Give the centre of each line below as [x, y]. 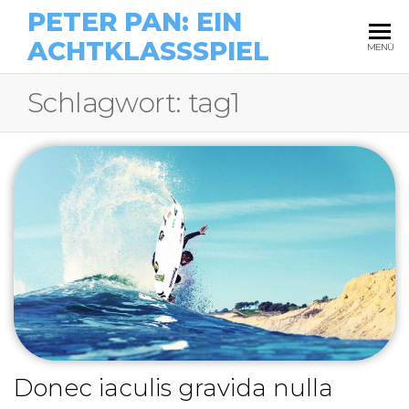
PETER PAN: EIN [135, 22]
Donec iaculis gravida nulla [173, 388]
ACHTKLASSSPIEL [148, 51]
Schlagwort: [108, 103]
